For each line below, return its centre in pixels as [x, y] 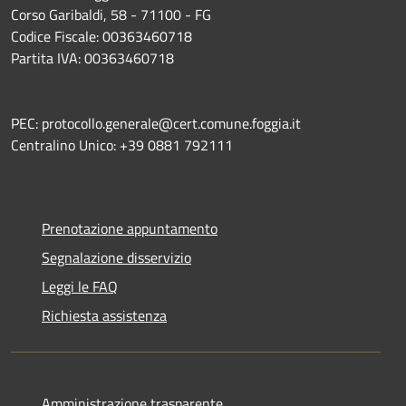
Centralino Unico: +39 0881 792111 [122, 145]
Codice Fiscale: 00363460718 [101, 36]
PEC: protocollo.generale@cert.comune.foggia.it [158, 123]
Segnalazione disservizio [116, 257]
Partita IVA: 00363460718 [92, 58]
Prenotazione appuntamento [130, 228]
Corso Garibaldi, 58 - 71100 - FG [111, 14]
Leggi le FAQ [80, 286]
